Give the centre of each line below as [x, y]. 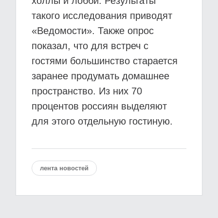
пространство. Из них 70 [87, 91]
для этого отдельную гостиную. [102, 121]
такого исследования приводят [102, 16]
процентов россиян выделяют [99, 106]
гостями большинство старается [105, 61]
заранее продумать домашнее [100, 76]
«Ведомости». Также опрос [93, 31]
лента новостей [64, 168]
